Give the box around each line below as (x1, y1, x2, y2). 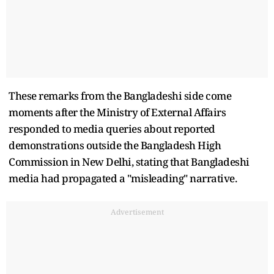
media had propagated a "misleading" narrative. (9, 171, 237, 185)
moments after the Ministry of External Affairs (9, 105, 226, 119)
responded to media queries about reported (9, 121, 215, 136)
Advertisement (110, 206, 164, 217)
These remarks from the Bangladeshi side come (9, 88, 231, 103)
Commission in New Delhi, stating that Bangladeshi (9, 154, 250, 169)
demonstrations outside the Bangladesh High (9, 138, 221, 152)
